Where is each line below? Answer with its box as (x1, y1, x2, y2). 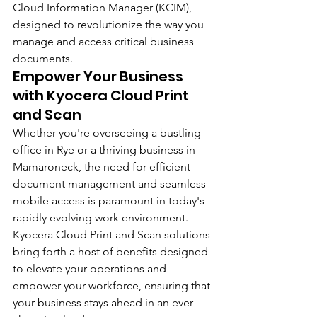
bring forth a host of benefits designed (13, 245, 211, 258)
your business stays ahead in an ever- (13, 296, 196, 309)
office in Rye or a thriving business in (13, 143, 198, 156)
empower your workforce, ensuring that (13, 279, 213, 292)
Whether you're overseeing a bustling (13, 126, 204, 139)
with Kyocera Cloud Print (13, 86, 192, 105)
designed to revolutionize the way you (13, 18, 207, 31)
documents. (13, 52, 73, 65)
